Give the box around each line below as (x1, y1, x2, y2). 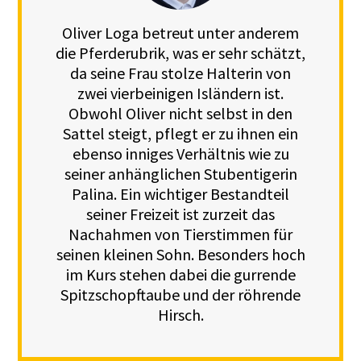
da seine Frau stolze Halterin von (70, 63, 291, 84)
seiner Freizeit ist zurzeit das (86, 204, 275, 225)
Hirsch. (157, 305, 204, 326)
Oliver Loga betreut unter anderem (62, 23, 299, 44)
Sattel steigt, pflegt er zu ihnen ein (63, 123, 298, 144)
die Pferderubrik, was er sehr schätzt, (56, 43, 305, 64)
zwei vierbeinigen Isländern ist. (77, 83, 284, 104)
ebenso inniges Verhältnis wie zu (72, 143, 289, 164)
